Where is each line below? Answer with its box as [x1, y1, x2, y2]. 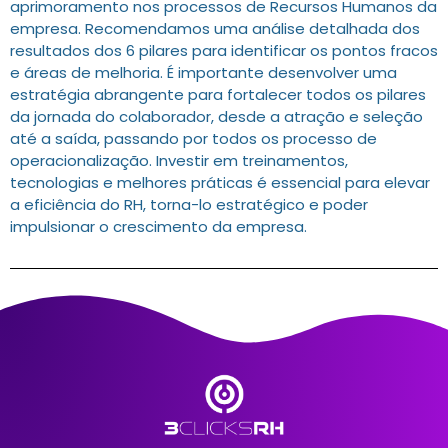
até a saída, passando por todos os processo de [10, 128, 377, 150]
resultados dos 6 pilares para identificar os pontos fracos [10, 40, 438, 62]
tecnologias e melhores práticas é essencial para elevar [10, 172, 430, 194]
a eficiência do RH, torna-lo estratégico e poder [10, 194, 368, 216]
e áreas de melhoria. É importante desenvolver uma [10, 62, 397, 84]
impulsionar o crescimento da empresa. [10, 216, 307, 238]
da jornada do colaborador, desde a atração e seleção [10, 106, 423, 128]
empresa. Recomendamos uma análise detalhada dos [10, 18, 420, 40]
